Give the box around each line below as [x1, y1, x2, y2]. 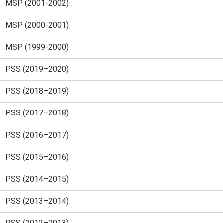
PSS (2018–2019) [5, 86, 69, 96]
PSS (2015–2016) [5, 152, 69, 162]
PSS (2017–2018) [5, 108, 69, 118]
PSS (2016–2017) [5, 130, 69, 140]
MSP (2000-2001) [5, 20, 69, 30]
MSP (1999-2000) [5, 42, 69, 52]
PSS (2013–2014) [5, 196, 69, 206]
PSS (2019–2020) [5, 64, 69, 74]
